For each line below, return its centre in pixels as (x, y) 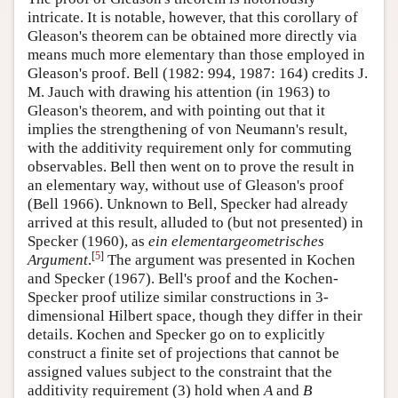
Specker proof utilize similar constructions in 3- (178, 298)
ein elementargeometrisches (236, 242)
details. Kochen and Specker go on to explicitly (176, 335)
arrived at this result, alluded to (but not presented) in (195, 223)
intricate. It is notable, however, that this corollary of (193, 18)
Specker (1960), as (88, 242)
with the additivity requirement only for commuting (190, 148)
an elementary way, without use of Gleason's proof (186, 186)
